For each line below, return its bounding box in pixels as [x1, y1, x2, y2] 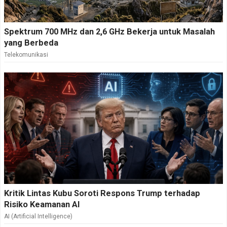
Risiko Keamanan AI [4, 199, 80, 209]
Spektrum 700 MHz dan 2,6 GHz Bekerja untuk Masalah [4, 26, 215, 36]
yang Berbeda [4, 37, 58, 48]
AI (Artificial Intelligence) [4, 212, 72, 220]
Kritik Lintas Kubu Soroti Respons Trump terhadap [4, 188, 200, 198]
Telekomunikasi [4, 51, 48, 58]
